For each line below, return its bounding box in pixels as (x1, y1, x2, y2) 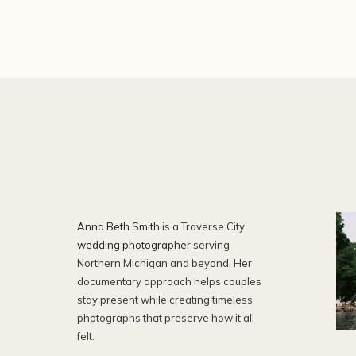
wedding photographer (77, 238, 191, 251)
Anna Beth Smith (77, 220, 162, 233)
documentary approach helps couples (77, 275, 261, 288)
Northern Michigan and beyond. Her (77, 257, 252, 269)
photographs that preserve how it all (77, 311, 254, 324)
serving (191, 238, 230, 251)
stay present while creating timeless (77, 293, 253, 306)
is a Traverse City (162, 220, 245, 233)
